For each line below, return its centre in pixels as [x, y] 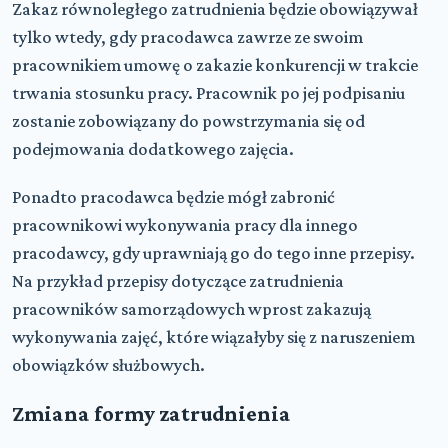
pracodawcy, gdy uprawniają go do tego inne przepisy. [213, 252]
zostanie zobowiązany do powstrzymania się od [188, 120]
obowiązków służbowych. [108, 364]
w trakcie [381, 64]
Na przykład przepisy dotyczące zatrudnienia [178, 280]
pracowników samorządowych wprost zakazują [191, 308]
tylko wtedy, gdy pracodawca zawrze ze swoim [187, 36]
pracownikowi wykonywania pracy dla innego [185, 224]
